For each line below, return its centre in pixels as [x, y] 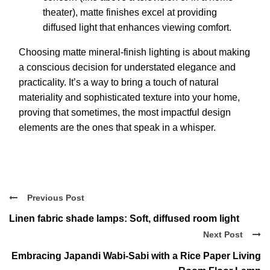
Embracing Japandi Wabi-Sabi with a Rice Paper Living [136, 256]
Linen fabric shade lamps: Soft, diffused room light [124, 219]
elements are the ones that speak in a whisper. [117, 127]
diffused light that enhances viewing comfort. [137, 27]
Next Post [223, 235]
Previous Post [56, 197]
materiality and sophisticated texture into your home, [129, 97]
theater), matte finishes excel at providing [130, 12]
